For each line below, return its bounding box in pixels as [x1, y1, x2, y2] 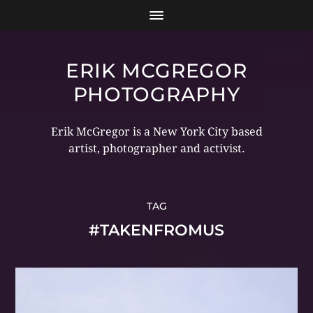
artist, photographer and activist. [68, 142, 245, 155]
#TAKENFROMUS [89, 221, 224, 240]
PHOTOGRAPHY [73, 82, 240, 106]
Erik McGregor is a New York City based [50, 125, 263, 138]
